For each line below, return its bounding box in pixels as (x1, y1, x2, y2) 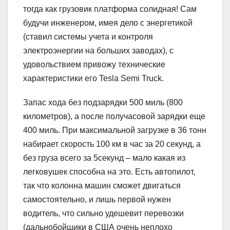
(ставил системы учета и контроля (23, 32, 153, 41)
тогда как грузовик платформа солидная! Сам (23, 4, 197, 13)
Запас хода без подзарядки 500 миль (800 (23, 98, 183, 107)
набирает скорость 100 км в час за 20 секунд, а (23, 139, 201, 148)
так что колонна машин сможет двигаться (23, 181, 181, 190)
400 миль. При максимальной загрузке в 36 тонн (23, 125, 206, 135)
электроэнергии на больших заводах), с (23, 46, 174, 55)
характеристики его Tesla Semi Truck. (23, 73, 164, 83)
